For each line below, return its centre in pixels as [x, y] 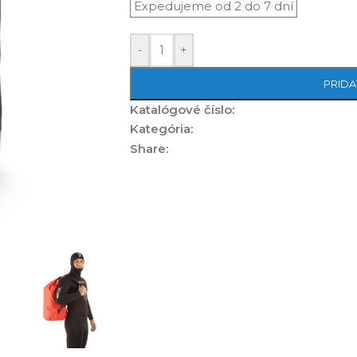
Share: [149, 149]
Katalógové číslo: [182, 109]
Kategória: [161, 128]
